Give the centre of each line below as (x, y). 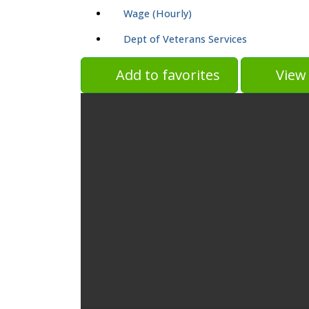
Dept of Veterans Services (185, 39)
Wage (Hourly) (158, 14)
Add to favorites (168, 75)
